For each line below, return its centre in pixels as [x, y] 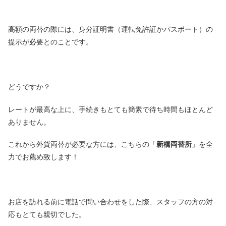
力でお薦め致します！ [43, 157]
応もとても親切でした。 [47, 215]
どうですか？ [29, 87]
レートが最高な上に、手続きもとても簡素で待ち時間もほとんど [110, 109]
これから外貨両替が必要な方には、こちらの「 [82, 145]
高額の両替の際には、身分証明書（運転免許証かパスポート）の [110, 29]
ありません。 [29, 122]
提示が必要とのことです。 [50, 42]
